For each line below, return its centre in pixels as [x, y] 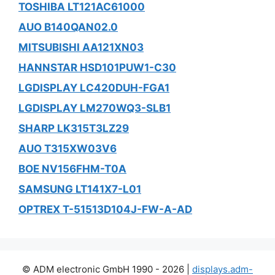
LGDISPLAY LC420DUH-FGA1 [94, 88]
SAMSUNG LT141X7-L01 [80, 189]
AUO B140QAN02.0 [68, 27]
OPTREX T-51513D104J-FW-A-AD [105, 210]
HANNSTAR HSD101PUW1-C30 [97, 68]
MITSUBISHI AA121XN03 [81, 48]
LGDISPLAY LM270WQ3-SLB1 [95, 108]
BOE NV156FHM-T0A [72, 169]
